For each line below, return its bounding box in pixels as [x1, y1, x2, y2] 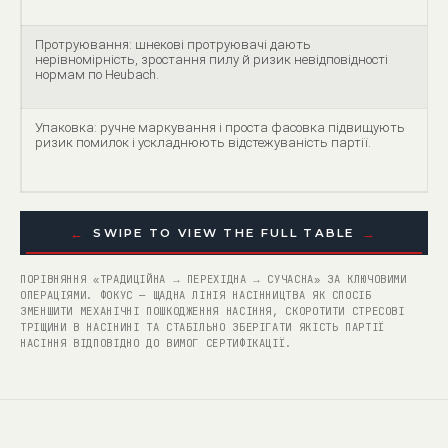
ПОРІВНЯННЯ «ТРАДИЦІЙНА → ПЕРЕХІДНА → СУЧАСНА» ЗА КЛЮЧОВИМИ [20, 272, 407, 286]
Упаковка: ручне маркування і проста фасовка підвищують [35, 120, 405, 135]
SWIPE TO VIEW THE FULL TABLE [93, 226, 355, 240]
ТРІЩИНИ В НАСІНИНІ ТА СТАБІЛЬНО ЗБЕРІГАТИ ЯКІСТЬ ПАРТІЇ [20, 320, 385, 334]
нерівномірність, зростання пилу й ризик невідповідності [35, 52, 388, 67]
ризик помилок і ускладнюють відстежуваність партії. [35, 135, 371, 150]
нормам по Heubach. [35, 67, 159, 82]
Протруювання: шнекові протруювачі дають [35, 37, 311, 52]
